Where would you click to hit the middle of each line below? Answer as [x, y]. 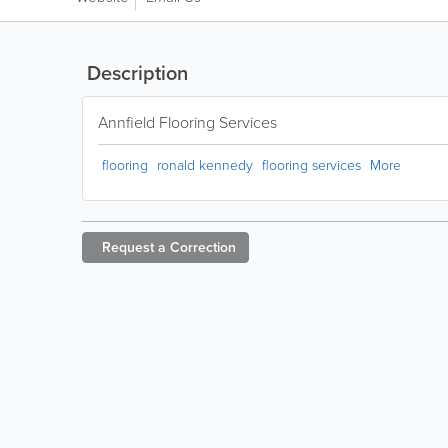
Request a [134, 247]
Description [135, 72]
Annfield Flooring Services [187, 122]
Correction [203, 247]
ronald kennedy [205, 164]
